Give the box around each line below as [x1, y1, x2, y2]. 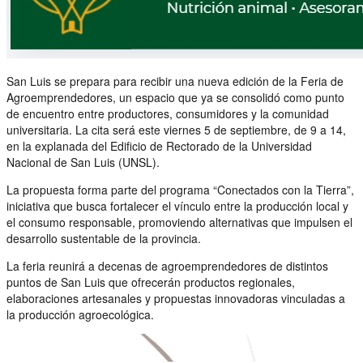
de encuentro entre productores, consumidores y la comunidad [6, 105, 329, 122]
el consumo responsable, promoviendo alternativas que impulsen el [6, 213, 352, 230]
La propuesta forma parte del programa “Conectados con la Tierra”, [6, 181, 354, 198]
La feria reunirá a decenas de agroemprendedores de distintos [6, 257, 328, 274]
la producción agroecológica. [6, 305, 154, 322]
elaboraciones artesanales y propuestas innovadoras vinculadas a [6, 289, 345, 306]
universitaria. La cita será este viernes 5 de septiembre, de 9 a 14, [6, 121, 346, 138]
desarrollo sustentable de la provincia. [6, 229, 201, 246]
